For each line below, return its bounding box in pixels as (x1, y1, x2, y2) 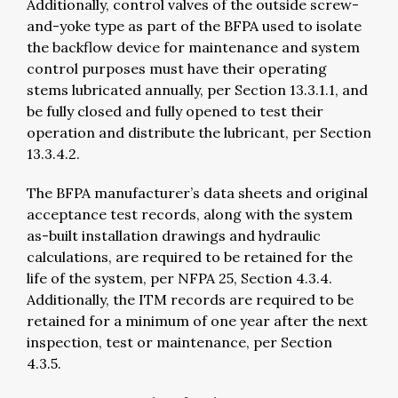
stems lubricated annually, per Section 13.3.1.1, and (27, 80, 368, 99)
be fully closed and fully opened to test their (27, 101, 323, 120)
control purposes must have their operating (27, 59, 327, 77)
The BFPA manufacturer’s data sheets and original (27, 183, 368, 202)
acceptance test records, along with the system (27, 204, 353, 223)
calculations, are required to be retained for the (27, 247, 353, 266)
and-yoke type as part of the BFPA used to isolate (27, 16, 362, 35)
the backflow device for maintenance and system (27, 37, 360, 56)
